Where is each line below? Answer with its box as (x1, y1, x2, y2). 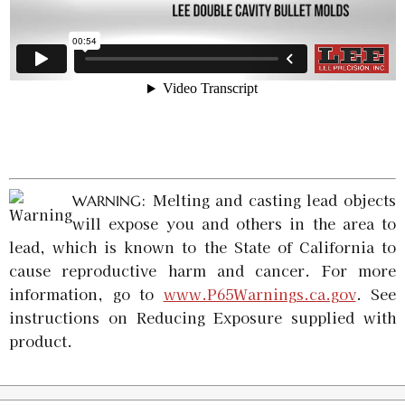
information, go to (9, 283, 164, 305)
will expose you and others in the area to (72, 212, 396, 234)
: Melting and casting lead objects (141, 189, 396, 211)
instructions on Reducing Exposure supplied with (9, 306, 396, 328)
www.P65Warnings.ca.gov (163, 283, 356, 305)
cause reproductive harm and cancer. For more (9, 259, 396, 281)
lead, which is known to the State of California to (9, 236, 396, 258)
